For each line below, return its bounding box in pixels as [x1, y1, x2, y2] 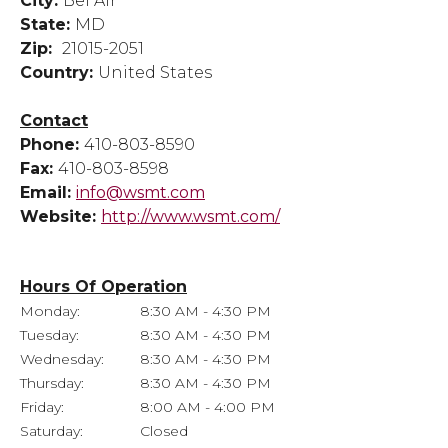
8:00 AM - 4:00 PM [140, 398, 275, 417]
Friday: [20, 398, 64, 417]
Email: [20, 183, 76, 203]
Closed [140, 422, 188, 441]
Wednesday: [20, 350, 104, 369]
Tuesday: [20, 326, 79, 345]
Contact [20, 111, 88, 131]
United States [98, 63, 212, 83]
